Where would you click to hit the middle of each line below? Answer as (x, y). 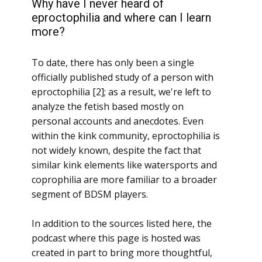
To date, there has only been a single (113, 63)
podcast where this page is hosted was (116, 238)
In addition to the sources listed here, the (122, 223)
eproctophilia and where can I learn (121, 18)
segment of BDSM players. (91, 194)
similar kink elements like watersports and (124, 165)
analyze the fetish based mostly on (108, 106)
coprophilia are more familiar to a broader (124, 180)
